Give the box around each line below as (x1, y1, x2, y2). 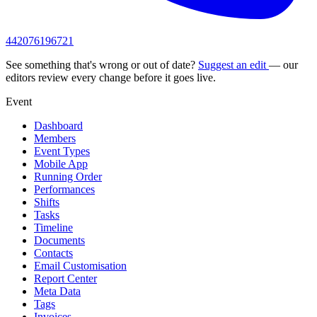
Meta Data (34, 285, 81, 298)
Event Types (34, 145, 90, 158)
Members (34, 132, 76, 145)
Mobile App (34, 158, 88, 171)
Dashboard (34, 120, 83, 132)
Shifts (34, 196, 59, 209)
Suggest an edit (198, 59, 269, 71)
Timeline (34, 221, 73, 234)
